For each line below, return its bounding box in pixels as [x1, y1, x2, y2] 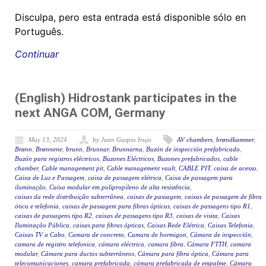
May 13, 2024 [28, 136, 67, 144]
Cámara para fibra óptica [138, 250, 208, 258]
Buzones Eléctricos [103, 155, 154, 163]
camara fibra [148, 240, 183, 248]
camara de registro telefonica [15, 240, 95, 248]
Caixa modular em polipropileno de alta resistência [49, 183, 190, 191]
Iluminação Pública [15, 221, 69, 229]
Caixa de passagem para [165, 174, 233, 182]
